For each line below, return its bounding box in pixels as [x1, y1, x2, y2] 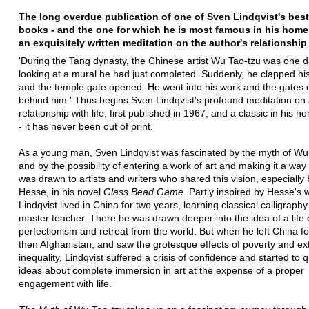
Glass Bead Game [103, 186, 183, 197]
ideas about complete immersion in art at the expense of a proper [19, 264, 304, 276]
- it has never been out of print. [19, 120, 153, 132]
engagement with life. [19, 277, 112, 289]
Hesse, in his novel [19, 186, 103, 197]
